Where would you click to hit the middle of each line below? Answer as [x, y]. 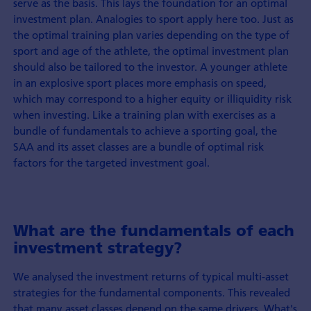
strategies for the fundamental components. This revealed [151, 293]
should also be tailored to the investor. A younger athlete [150, 67]
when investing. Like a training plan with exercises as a [144, 115]
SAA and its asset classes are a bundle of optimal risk [138, 146]
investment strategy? [97, 248]
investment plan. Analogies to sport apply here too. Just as [153, 19]
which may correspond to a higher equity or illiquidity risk [152, 99]
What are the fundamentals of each [153, 231]
